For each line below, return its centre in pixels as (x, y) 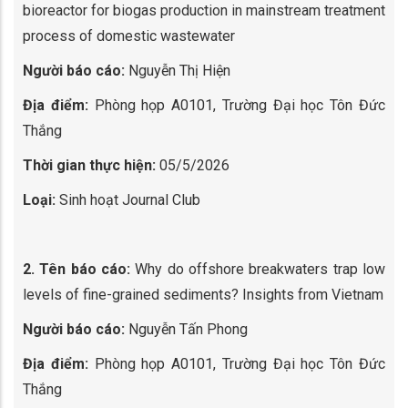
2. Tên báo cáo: (76, 269)
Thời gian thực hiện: (89, 165)
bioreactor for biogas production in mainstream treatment (204, 10)
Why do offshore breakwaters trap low (258, 269)
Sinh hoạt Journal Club (130, 200)
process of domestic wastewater (129, 36)
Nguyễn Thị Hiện (178, 71)
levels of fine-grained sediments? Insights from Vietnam (203, 295)
